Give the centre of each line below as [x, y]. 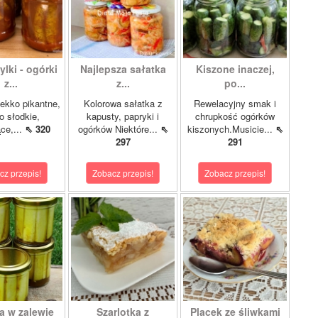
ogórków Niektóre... [119, 129]
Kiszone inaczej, [235, 69]
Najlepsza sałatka [123, 69]
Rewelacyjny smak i [235, 103]
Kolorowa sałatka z [123, 103]
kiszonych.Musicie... [231, 129]
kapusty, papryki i [123, 116]
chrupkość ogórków [235, 116]
